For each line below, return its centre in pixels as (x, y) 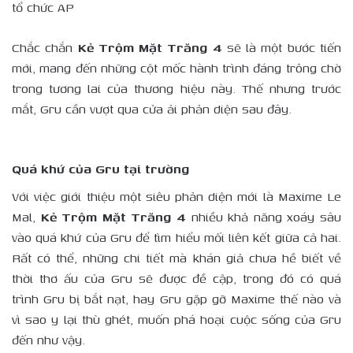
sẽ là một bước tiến (282, 47)
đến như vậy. (48, 340)
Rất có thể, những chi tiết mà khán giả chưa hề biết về (176, 258)
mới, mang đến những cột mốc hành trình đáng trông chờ (176, 68)
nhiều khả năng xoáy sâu (264, 217)
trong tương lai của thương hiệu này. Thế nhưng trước (176, 88)
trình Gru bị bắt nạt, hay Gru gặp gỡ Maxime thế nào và (176, 299)
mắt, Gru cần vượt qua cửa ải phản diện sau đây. (152, 109)
